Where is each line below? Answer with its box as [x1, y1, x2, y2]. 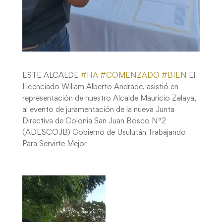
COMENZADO [106, 72, 160, 80]
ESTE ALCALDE [22, 72, 81, 80]
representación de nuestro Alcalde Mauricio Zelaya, [22, 95, 196, 103]
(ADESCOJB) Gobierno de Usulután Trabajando [22, 129, 186, 137]
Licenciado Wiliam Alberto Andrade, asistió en [22, 84, 178, 91]
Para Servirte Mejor [22, 141, 87, 148]
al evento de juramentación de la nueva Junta [22, 107, 174, 114]
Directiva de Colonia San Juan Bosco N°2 [22, 118, 166, 125]
